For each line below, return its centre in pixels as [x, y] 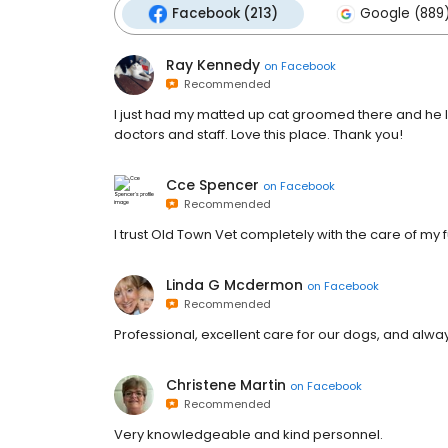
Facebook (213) [225, 13]
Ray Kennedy [213, 65]
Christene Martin [226, 385]
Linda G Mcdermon [234, 285]
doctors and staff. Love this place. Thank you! [258, 134]
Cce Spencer [212, 185]
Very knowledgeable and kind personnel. [248, 434]
